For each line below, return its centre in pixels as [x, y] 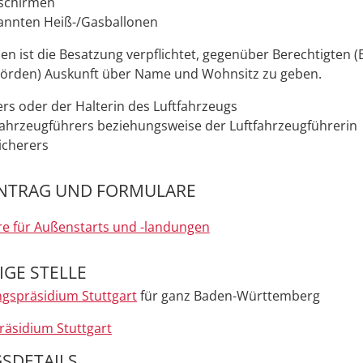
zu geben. [292, 74]
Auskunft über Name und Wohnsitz [154, 74]
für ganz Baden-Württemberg [228, 295]
